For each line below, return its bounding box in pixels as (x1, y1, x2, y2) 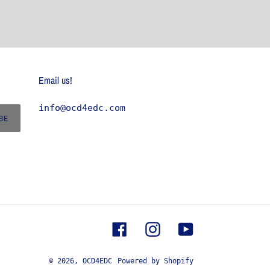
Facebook (127, 222, 170, 233)
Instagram (160, 222, 209, 233)
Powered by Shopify (118, 257, 193, 265)
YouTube (193, 222, 231, 233)
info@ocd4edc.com (38, 102, 125, 113)
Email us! (38, 74, 72, 87)
